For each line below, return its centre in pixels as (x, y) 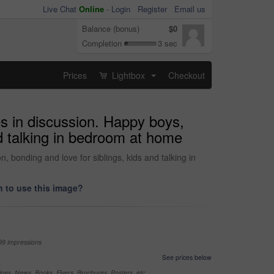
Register (152, 9)
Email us (190, 9)
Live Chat (61, 9)
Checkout (187, 75)
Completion (102, 43)
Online (91, 9)
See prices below (187, 257)
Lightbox (128, 75)
